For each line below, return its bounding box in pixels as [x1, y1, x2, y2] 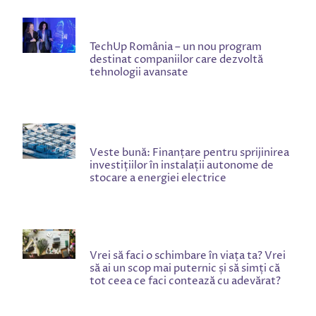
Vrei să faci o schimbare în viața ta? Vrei [90, 248, 286, 264]
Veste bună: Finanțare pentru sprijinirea [90, 145, 289, 161]
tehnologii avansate [90, 65, 188, 80]
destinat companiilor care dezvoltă [90, 52, 263, 68]
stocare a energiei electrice [90, 171, 226, 186]
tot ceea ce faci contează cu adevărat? [90, 274, 281, 289]
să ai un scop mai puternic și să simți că [90, 261, 280, 276]
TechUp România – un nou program [90, 39, 262, 55]
